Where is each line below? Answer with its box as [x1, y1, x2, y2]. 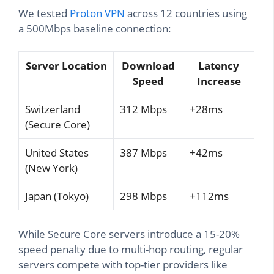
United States [25, 146, 89, 160]
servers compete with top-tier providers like [18, 257, 228, 272]
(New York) [25, 161, 78, 176]
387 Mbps [120, 146, 167, 160]
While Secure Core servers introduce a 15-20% [18, 226, 240, 241]
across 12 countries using [125, 6, 247, 20]
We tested [18, 6, 70, 20]
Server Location [25, 59, 107, 73]
